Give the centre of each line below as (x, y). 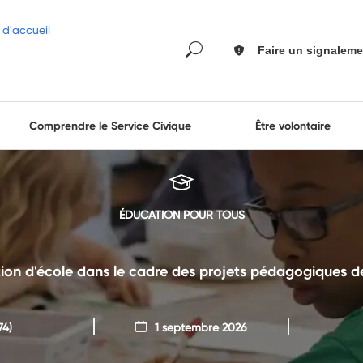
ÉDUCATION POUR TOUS (181, 215)
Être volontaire (293, 126)
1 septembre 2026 (201, 327)
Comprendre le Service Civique (110, 126)
